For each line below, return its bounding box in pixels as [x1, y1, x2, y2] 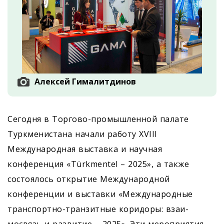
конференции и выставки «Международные [7, 188, 193, 199]
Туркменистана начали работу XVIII [7, 128, 157, 139]
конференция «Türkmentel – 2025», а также [7, 158, 189, 169]
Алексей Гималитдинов [34, 76, 136, 87]
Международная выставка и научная [7, 143, 162, 154]
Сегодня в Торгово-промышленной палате [7, 113, 189, 124]
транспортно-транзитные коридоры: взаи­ [7, 203, 188, 214]
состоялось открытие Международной [7, 173, 170, 184]
